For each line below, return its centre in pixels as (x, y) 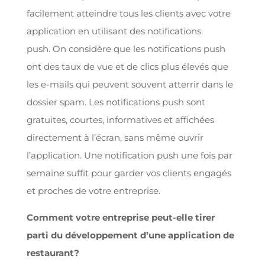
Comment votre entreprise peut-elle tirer (120, 217)
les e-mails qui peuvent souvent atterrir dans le (130, 84)
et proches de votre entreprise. (93, 190)
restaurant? (53, 253)
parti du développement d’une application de (130, 235)
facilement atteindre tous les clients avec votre (128, 13)
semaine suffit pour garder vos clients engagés (129, 173)
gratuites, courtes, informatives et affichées (120, 119)
